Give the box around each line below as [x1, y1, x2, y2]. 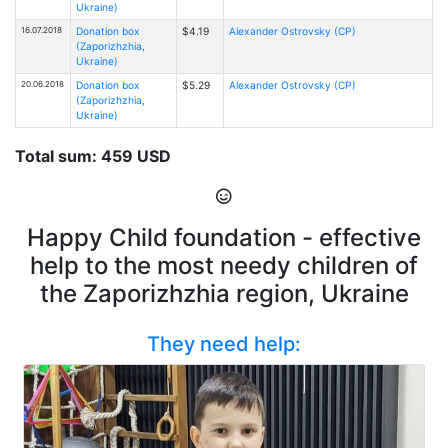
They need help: [147, 331, 301, 356]
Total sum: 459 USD [15, 145, 171, 166]
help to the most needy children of [30, 250, 418, 280]
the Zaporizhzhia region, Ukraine [39, 278, 409, 308]
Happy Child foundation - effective [27, 222, 421, 252]
